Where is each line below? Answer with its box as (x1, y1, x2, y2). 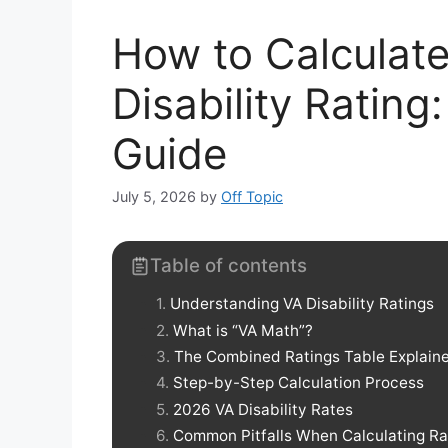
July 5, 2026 (112, 188, 196, 206)
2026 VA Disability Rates (173, 399, 353, 419)
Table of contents (150, 254, 307, 278)
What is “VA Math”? (173, 320, 313, 340)
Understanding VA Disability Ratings (170, 294, 434, 314)
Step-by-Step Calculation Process (173, 373, 424, 393)
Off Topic (221, 188, 283, 206)
